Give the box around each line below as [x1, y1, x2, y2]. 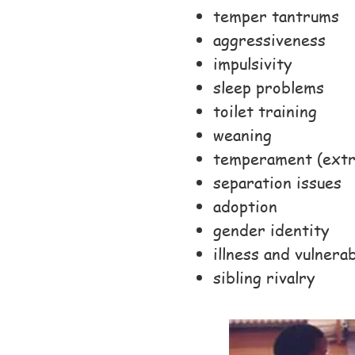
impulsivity [213, 53, 292, 74]
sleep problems [213, 77, 324, 98]
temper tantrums [213, 6, 339, 27]
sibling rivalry [213, 267, 315, 288]
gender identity [213, 219, 329, 241]
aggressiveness [213, 29, 326, 51]
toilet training [213, 101, 317, 122]
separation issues [213, 172, 342, 193]
